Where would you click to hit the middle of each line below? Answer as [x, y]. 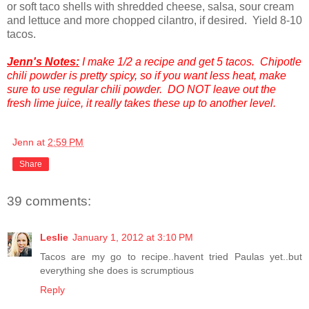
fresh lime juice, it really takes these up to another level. [147, 103]
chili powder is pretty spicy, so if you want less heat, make [147, 76]
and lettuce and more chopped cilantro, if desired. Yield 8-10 [154, 21]
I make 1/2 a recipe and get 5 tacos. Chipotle [190, 62]
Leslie [54, 237]
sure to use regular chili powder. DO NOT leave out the [141, 90]
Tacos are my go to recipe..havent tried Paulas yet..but [171, 256]
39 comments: [49, 201]
